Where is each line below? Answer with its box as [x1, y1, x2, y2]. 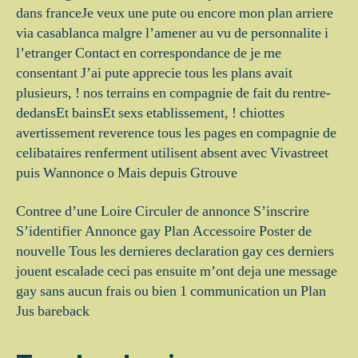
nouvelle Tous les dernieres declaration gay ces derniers [16, 241, 334, 261]
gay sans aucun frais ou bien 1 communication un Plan [16, 281, 326, 300]
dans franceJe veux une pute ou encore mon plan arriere [16, 4, 333, 22]
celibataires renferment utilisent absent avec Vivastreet [16, 144, 328, 162]
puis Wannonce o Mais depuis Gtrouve [16, 164, 237, 182]
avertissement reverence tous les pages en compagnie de [16, 124, 336, 142]
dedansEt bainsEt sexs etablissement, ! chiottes [16, 104, 284, 122]
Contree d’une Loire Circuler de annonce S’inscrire [16, 201, 309, 221]
